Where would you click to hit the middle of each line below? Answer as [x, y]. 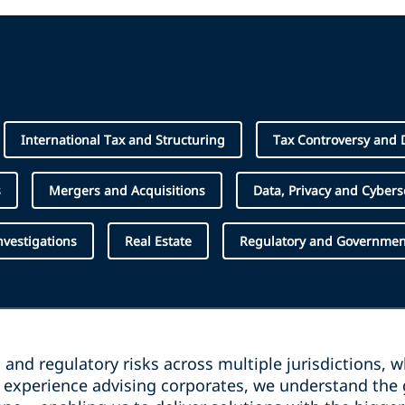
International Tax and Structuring [123, 139]
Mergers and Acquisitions [127, 190]
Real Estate [158, 240]
